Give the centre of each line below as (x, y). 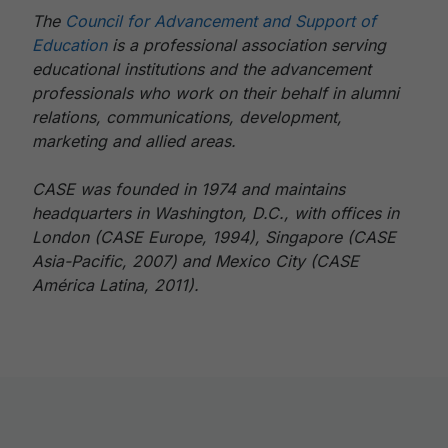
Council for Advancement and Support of (220, 21)
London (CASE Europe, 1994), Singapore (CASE (214, 237)
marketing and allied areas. (134, 141)
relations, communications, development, (187, 117)
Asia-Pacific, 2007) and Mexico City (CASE (195, 261)
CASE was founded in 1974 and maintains (188, 189)
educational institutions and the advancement (201, 69)
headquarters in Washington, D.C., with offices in (215, 213)
